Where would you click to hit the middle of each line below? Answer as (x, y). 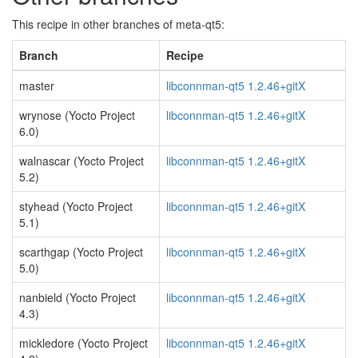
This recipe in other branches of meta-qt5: (118, 24)
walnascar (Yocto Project (82, 161)
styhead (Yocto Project (76, 206)
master (37, 86)
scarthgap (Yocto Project (81, 252)
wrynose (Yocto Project (77, 115)
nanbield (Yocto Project (78, 297)
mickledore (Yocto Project (84, 343)
